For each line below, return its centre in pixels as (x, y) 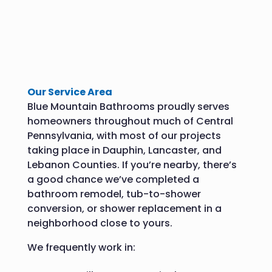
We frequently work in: (81, 247)
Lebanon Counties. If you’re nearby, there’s (132, 165)
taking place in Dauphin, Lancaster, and (124, 150)
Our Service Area (70, 92)
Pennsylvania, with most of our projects (124, 135)
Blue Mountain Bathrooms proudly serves (128, 106)
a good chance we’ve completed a (113, 179)
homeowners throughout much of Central (130, 121)
